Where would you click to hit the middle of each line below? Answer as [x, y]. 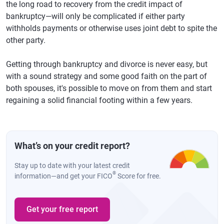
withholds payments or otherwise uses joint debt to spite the [111, 28]
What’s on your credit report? [72, 146]
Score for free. [138, 176]
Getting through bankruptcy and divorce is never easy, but [107, 64]
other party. [26, 40]
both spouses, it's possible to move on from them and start [109, 88]
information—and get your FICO [63, 176]
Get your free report [62, 209]
